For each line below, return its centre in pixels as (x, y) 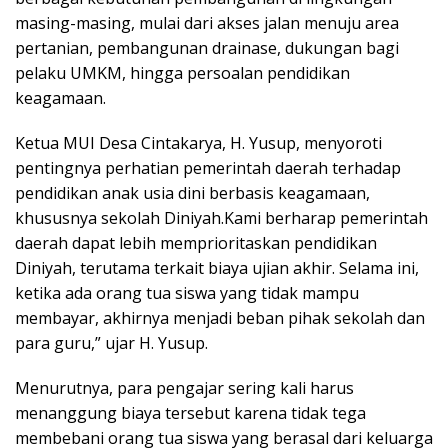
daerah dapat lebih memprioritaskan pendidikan (196, 242)
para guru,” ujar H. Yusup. (111, 342)
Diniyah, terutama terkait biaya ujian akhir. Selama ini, (217, 267)
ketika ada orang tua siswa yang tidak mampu (187, 292)
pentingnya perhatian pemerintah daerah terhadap (208, 167)
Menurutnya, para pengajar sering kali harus (184, 387)
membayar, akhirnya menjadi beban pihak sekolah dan (220, 317)
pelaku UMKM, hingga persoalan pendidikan (182, 72)
